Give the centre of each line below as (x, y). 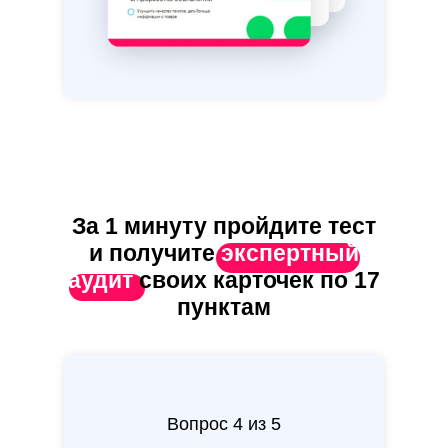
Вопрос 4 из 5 (224, 424)
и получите (155, 253)
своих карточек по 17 (259, 280)
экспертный (290, 253)
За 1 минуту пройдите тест (224, 226)
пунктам (224, 307)
